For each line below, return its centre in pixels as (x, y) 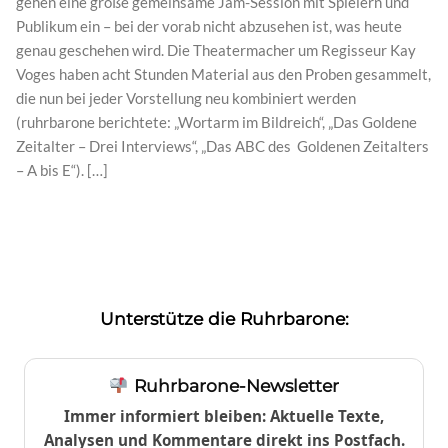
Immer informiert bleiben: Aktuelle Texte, (224, 416)
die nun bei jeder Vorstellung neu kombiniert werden (186, 98)
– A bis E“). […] (62, 170)
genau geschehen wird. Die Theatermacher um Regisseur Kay (216, 50)
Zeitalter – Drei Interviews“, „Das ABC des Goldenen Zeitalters (222, 146)
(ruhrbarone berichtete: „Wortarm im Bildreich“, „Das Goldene (216, 122)
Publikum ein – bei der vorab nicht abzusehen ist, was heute (209, 26)
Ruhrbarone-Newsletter (233, 386)
